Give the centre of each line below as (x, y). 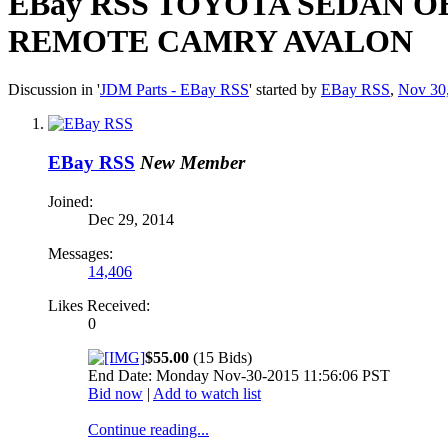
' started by (285, 90)
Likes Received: (99, 305)
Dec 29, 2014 (131, 219)
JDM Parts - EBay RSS (174, 90)
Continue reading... (148, 429)
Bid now (115, 393)
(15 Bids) (220, 357)
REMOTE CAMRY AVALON (210, 40)
